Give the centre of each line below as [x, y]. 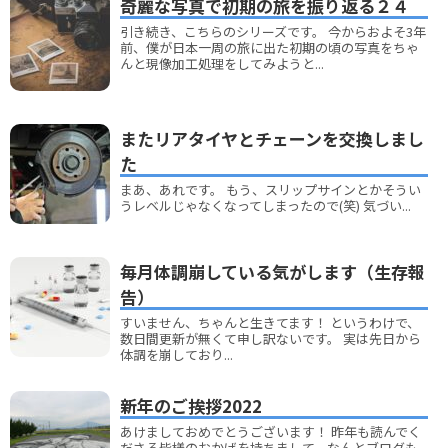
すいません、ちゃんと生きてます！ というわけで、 [270, 322]
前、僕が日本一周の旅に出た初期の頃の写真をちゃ [269, 47]
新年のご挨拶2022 [191, 405]
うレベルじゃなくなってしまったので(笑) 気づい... [265, 205]
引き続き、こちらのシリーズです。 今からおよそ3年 [273, 31]
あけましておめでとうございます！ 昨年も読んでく [270, 431]
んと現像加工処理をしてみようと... [222, 63]
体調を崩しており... [176, 354]
